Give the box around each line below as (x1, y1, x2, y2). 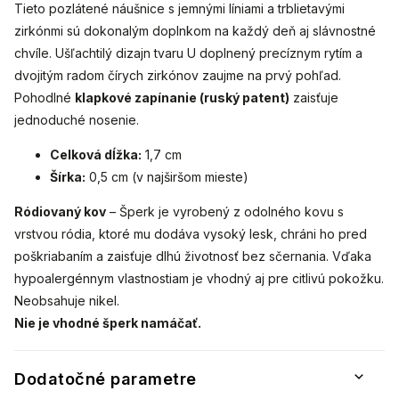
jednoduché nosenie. (14, 112, 139, 128)
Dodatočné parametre (14, 369, 197, 389)
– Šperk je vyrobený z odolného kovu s (106, 204, 344, 220)
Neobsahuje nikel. (14, 293, 119, 309)
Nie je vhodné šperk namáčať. (14, 315, 201, 331)
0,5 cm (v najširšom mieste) (85, 169, 248, 185)
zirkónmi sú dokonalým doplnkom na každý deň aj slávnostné (14, 23, 376, 39)
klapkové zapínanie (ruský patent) (75, 90, 289, 106)
